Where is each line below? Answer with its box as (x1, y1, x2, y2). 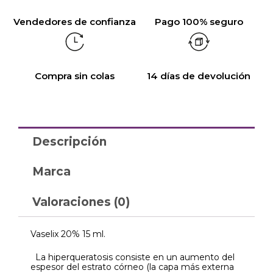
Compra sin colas (34, 69, 115, 82)
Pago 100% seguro (154, 15, 243, 27)
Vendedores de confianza (13, 15, 136, 27)
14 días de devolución (147, 69, 250, 82)
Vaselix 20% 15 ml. (30, 228, 105, 239)
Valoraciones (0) (32, 194, 130, 209)
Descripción (32, 134, 107, 149)
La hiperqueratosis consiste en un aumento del (30, 252, 235, 263)
